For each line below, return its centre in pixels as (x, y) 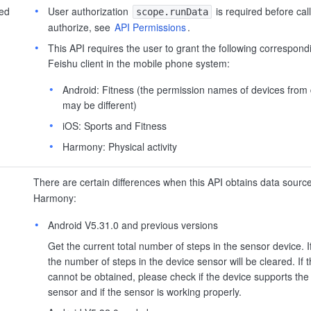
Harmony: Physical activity (120, 146)
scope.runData (172, 12)
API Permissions (150, 27)
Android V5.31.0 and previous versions (133, 225)
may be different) (100, 105)
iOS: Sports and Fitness (115, 126)
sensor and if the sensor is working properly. (145, 292)
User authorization (90, 11)
